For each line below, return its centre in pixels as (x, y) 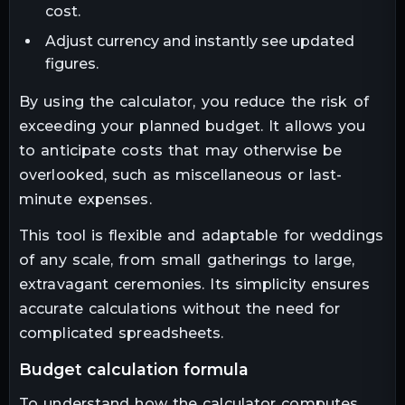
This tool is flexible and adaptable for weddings (201, 235)
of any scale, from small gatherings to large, (187, 259)
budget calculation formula (140, 369)
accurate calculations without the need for (180, 308)
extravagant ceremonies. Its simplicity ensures (194, 284)
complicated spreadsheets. (122, 333)
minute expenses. (85, 200)
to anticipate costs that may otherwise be (181, 151)
